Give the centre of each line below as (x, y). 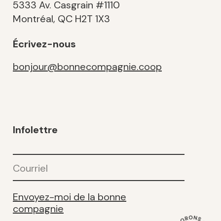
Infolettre (35, 130)
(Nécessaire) (33, 167)
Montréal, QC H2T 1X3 (61, 19)
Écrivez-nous (44, 44)
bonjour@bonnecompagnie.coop (87, 67)
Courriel (28, 153)
